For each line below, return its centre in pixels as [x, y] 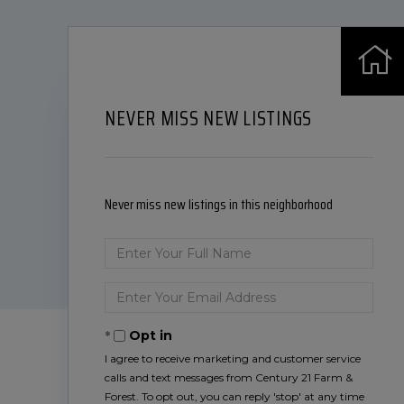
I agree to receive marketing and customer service [233, 358]
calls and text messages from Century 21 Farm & [229, 377]
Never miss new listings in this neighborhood [219, 204]
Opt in [151, 335]
